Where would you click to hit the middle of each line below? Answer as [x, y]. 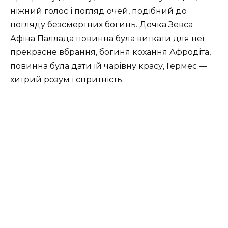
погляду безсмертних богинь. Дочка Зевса [102, 25]
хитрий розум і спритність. [67, 80]
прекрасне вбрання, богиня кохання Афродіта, [110, 52]
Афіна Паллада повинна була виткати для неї [107, 39]
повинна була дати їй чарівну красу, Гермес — [109, 66]
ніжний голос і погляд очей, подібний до [98, 11]
